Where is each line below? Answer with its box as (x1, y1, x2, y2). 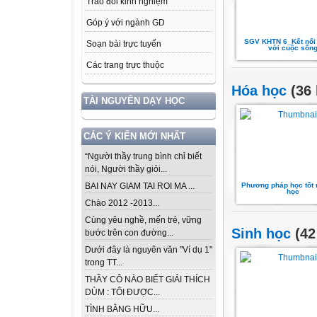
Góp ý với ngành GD (86, 18, 165, 28)
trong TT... (85, 258, 122, 268)
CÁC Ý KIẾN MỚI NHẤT (83, 131, 185, 142)
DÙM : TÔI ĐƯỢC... (85, 287, 160, 298)
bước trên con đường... (85, 228, 173, 238)
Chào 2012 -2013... (85, 198, 159, 209)
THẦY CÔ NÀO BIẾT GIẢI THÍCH (85, 275, 210, 285)
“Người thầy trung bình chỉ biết (85, 151, 202, 162)
